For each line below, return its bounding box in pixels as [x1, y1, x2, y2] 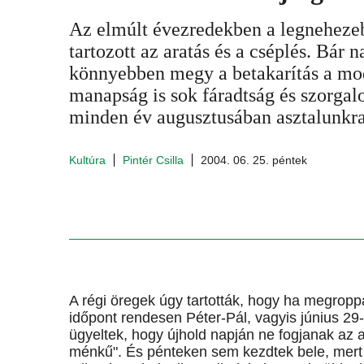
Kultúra [69, 154, 106, 167]
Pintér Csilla [123, 154, 184, 167]
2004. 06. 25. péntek [201, 154, 307, 167]
